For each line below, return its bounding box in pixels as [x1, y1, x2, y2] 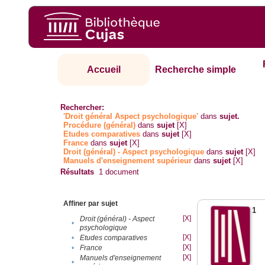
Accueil [86, 64, 121, 75]
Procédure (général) [63, 121, 136, 130]
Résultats [60, 167, 95, 177]
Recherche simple [155, 64, 237, 75]
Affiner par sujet [63, 199, 118, 208]
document [103, 167, 140, 177]
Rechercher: [60, 103, 105, 112]
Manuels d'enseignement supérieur [63, 156, 192, 166]
